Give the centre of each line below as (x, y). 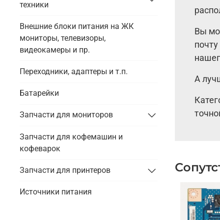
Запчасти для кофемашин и (71, 137)
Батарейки (39, 93)
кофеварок (40, 148)
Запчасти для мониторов (66, 115)
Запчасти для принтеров (65, 170)
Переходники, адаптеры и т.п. (74, 72)
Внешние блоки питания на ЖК (77, 26)
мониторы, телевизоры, (63, 38)
